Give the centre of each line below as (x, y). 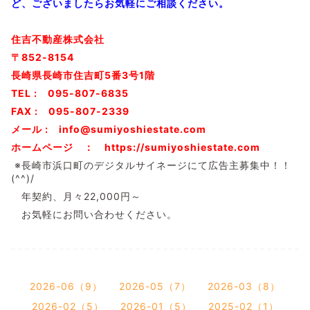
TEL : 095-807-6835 (70, 93)
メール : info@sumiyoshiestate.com (109, 129)
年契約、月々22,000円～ (76, 197)
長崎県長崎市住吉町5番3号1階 (83, 75)
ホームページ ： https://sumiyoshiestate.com (136, 147)
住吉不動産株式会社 (58, 39)
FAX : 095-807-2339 (70, 111)
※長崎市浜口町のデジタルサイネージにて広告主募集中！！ (151, 165)
